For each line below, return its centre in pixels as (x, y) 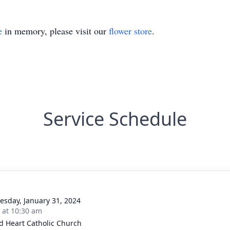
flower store (130, 31)
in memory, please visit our (55, 31)
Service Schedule (115, 119)
